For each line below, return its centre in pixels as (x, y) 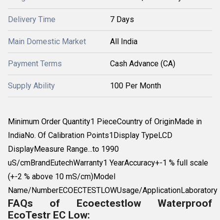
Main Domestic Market (47, 41)
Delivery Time (32, 19)
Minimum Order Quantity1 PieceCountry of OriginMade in (105, 122)
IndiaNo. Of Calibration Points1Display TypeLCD (90, 135)
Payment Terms (35, 64)
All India (124, 41)
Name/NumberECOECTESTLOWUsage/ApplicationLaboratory (113, 190)
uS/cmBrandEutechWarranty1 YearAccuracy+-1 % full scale (108, 163)
